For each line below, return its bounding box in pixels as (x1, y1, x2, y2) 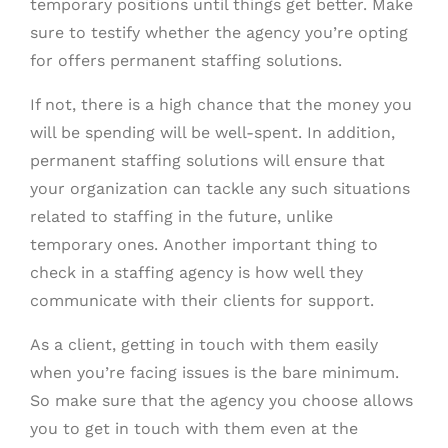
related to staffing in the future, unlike (30, 206, 333, 226)
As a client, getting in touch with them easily (30, 334, 378, 354)
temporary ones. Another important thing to (30, 234, 378, 254)
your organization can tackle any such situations (30, 178, 410, 198)
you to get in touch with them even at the (30, 418, 358, 438)
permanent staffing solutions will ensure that (30, 150, 385, 170)
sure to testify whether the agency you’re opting (30, 22, 408, 42)
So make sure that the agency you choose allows (30, 390, 413, 410)
